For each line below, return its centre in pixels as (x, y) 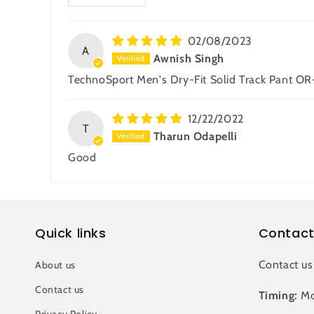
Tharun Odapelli (195, 136)
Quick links (71, 233)
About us (55, 265)
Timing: (278, 296)
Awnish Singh (189, 58)
